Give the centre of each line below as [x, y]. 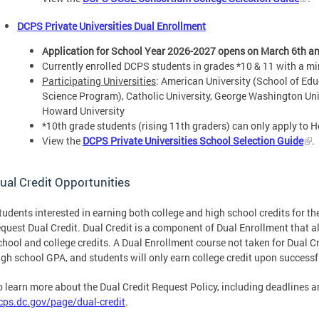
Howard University [83, 110]
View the [62, 140]
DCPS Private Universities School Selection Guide [193, 140]
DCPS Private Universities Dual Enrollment [111, 26]
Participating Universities [99, 80]
